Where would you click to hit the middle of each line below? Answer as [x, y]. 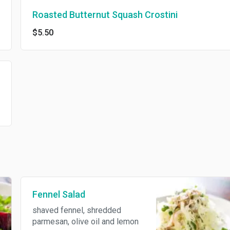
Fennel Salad [59, 195]
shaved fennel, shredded [76, 210]
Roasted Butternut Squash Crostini [105, 15]
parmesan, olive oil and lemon [85, 222]
